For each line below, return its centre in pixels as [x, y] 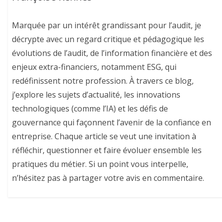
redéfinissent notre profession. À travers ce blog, [103, 81]
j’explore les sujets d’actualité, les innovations [96, 95]
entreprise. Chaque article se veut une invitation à [104, 137]
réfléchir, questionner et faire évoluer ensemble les [107, 150]
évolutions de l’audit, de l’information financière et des [112, 53]
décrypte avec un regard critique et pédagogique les [108, 39]
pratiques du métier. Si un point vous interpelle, [100, 164]
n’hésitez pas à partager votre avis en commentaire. [108, 178]
